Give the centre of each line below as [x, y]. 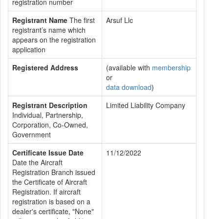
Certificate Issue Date [48, 153]
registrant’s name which [49, 30]
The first [81, 20]
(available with [129, 67]
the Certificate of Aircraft [50, 182]
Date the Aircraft [37, 162]
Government [32, 134]
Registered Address [45, 67]
